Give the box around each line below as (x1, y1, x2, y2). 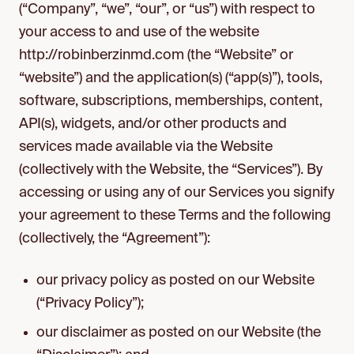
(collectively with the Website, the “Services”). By (19, 163, 322, 177)
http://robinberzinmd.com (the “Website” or (19, 48, 293, 62)
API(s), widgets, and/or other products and (19, 117, 287, 131)
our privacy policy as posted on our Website (36, 273, 315, 288)
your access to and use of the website (19, 25, 259, 40)
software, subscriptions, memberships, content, (19, 94, 322, 108)
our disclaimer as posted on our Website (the (36, 326, 322, 340)
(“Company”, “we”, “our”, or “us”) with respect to (19, 2, 315, 17)
